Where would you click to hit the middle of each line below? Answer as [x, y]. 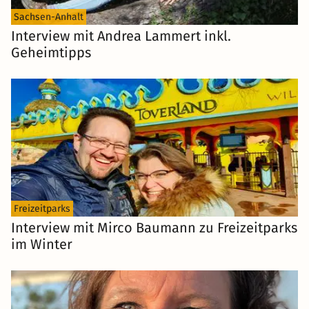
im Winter [42, 245]
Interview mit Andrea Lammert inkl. [121, 36]
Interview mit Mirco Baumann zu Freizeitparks [154, 228]
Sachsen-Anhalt [49, 17]
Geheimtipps [51, 53]
